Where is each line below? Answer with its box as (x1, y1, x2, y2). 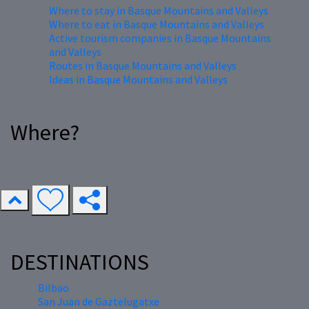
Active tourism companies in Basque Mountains (49, 31, 271, 46)
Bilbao (38, 281, 69, 295)
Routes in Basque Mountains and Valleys (49, 59, 237, 73)
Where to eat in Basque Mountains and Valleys (49, 17, 264, 32)
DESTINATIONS (10, 248, 149, 277)
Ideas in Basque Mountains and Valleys (49, 72, 228, 87)
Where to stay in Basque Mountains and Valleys (49, 3, 268, 18)
